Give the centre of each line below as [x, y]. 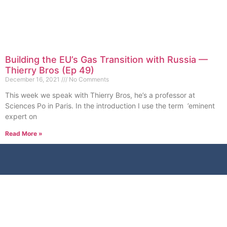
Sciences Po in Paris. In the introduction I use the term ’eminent [110, 106]
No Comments [88, 80]
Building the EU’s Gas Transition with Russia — [106, 60]
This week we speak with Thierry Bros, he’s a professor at [100, 95]
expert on [21, 117]
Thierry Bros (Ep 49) [50, 70]
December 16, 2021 [33, 80]
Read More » [24, 134]
